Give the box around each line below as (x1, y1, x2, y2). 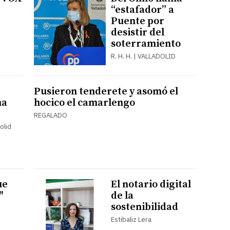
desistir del (110, 26, 164, 39)
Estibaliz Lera (110, 215, 151, 224)
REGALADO (33, 110, 67, 120)
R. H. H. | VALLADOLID (110, 51, 176, 61)
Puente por (110, 14, 164, 28)
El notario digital (110, 178, 191, 191)
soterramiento (110, 37, 181, 50)
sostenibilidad (110, 200, 178, 214)
